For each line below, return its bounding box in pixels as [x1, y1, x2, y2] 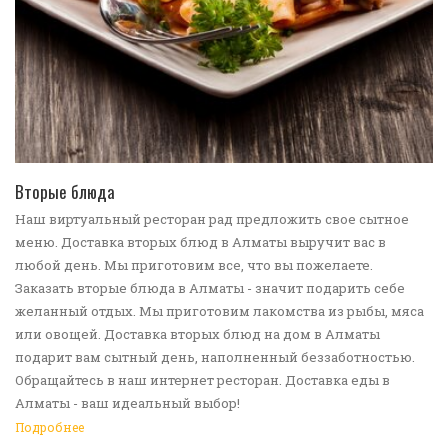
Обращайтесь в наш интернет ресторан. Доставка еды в [15, 371, 390, 390]
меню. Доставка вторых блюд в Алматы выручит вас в [15, 233, 386, 252]
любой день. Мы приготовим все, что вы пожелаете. [15, 256, 373, 275]
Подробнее [15, 419, 84, 436]
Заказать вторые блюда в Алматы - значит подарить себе [15, 279, 405, 298]
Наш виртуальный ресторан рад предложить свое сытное [15, 210, 409, 229]
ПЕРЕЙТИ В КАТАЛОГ [257, 177, 413, 196]
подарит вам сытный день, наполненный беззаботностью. [15, 348, 415, 367]
